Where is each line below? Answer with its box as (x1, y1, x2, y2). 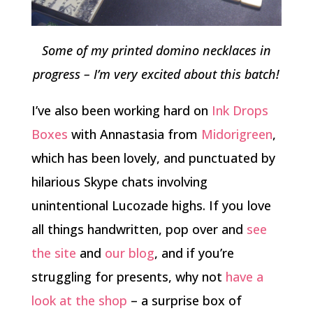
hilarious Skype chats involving (31, 173, 208, 190)
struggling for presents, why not (31, 268, 226, 285)
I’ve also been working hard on (31, 101, 212, 119)
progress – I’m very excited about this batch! (33, 65, 280, 82)
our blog (104, 244, 154, 261)
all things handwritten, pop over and (31, 220, 247, 238)
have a (225, 268, 263, 285)
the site (31, 244, 76, 261)
